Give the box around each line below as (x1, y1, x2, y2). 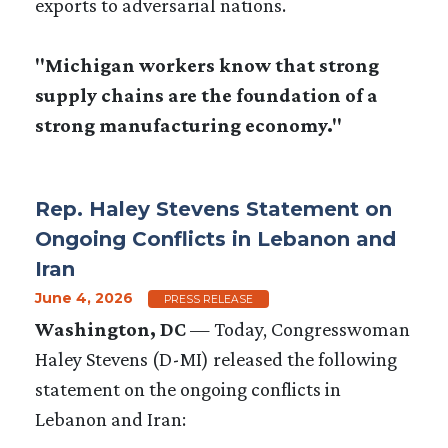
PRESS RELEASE (164, 292, 253, 306)
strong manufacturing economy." (35, 113, 342, 136)
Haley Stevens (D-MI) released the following (35, 347, 397, 370)
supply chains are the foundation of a (35, 83, 378, 106)
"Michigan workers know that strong (35, 53, 379, 76)
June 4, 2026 (35, 288, 133, 307)
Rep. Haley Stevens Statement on (35, 196, 392, 221)
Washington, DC (35, 317, 190, 340)
